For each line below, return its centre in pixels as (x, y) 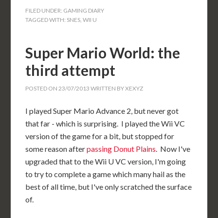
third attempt (71, 70)
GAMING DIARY (84, 10)
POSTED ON (42, 88)
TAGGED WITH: (46, 20)
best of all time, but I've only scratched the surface (109, 187)
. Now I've (173, 149)
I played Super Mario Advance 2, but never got (102, 111)
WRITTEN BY (108, 88)
